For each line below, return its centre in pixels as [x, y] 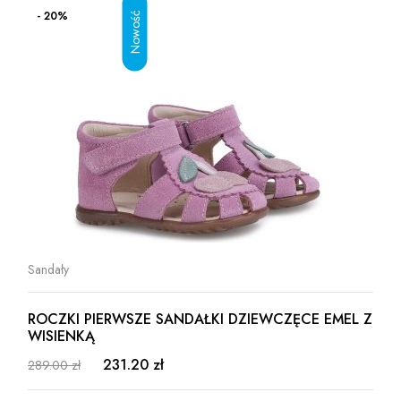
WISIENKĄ [61, 336]
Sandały [48, 269]
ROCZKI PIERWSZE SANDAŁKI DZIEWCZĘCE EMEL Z [200, 319]
